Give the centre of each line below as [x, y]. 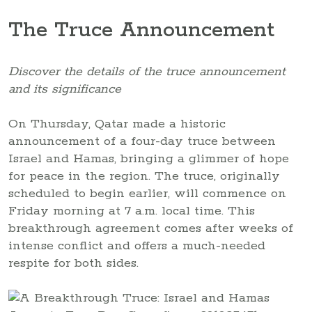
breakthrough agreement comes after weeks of [151, 228]
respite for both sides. [73, 263]
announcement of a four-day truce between [142, 141]
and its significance [65, 89]
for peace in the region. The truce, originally [144, 176]
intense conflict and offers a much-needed [137, 245]
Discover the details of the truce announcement [147, 71]
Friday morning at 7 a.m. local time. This [132, 211]
